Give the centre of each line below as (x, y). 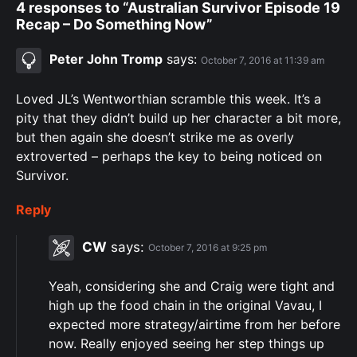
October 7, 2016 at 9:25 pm (208, 248)
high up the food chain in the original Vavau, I (185, 305)
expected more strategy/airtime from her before (194, 324)
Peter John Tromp (106, 59)
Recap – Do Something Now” (114, 24)
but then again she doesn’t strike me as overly (155, 137)
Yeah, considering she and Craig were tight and (192, 286)
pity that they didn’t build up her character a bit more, (178, 118)
